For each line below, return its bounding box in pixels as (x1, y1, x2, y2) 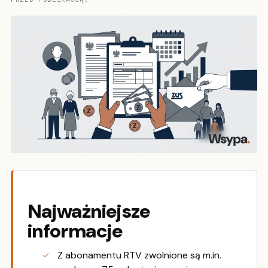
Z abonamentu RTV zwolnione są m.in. (57, 249, 221, 262)
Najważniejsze (28, 199, 151, 224)
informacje (28, 218, 123, 244)
